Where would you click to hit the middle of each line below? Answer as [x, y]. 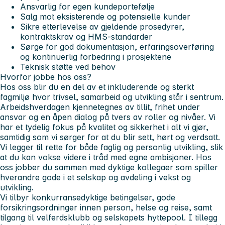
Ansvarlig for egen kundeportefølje [87, 7]
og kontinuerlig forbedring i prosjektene [96, 57]
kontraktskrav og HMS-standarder [86, 37]
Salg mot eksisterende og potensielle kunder [105, 17]
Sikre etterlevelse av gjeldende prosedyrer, [102, 27]
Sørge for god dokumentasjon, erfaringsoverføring [117, 47]
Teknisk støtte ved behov [68, 67]
